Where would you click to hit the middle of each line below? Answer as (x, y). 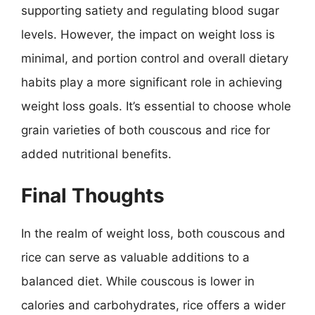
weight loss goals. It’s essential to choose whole (156, 106)
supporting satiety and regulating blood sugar (150, 11)
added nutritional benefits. (96, 154)
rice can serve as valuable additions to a (135, 257)
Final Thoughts (93, 195)
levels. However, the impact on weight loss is (148, 34)
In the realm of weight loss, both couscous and (153, 233)
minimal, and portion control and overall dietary (155, 58)
